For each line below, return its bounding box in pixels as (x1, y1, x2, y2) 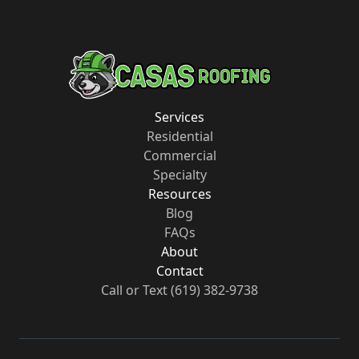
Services (155, 107, 204, 126)
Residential (146, 127, 213, 145)
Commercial (143, 146, 216, 164)
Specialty (152, 165, 207, 184)
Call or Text (101, 280, 167, 299)
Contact (155, 261, 204, 280)
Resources (147, 184, 212, 203)
